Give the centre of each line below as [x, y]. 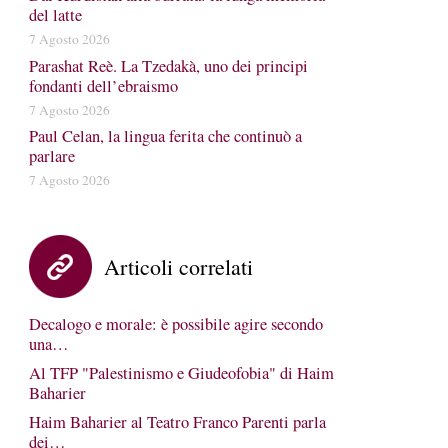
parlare [51, 156]
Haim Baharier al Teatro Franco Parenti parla [177, 422]
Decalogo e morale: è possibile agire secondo [175, 324]
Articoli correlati [178, 266]
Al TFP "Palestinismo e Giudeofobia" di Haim [181, 373]
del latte [55, 15]
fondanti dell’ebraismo [103, 85]
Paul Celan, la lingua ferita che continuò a [165, 136]
